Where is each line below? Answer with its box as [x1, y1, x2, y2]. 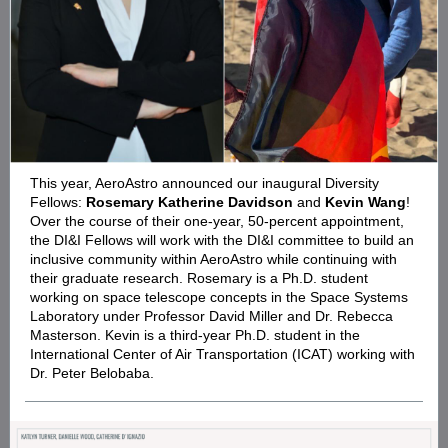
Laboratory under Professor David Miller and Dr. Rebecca [30, 308, 393, 324]
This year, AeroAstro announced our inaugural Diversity [30, 175, 379, 191]
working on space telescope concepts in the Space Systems [30, 289, 408, 305]
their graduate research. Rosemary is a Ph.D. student [30, 270, 368, 286]
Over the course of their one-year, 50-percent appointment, [30, 213, 404, 229]
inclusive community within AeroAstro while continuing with [30, 251, 397, 267]
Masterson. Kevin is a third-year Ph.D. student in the [30, 327, 360, 343]
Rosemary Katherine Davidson [86, 194, 293, 210]
